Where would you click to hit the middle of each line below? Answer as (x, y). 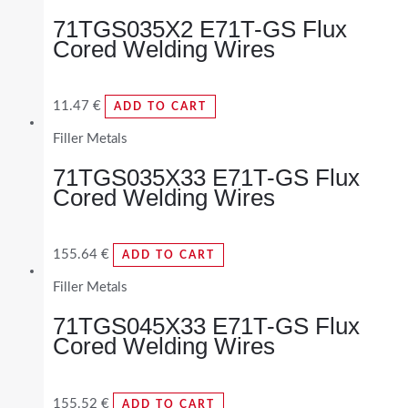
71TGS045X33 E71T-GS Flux (206, 326)
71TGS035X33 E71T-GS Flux (206, 177)
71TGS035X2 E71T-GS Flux (200, 29)
